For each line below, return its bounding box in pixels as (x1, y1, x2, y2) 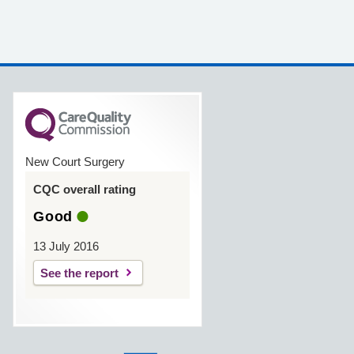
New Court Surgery (25, 155, 125, 168)
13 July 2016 (33, 239, 99, 253)
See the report (40, 266, 119, 280)
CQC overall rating (33, 183, 136, 196)
